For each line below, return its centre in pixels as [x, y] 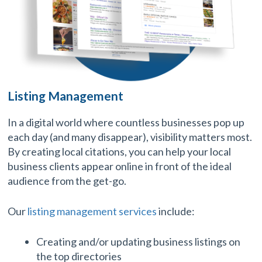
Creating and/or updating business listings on [139, 242]
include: [176, 211]
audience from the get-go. [67, 181]
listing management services [92, 211]
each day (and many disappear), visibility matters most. [130, 137]
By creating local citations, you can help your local [120, 152]
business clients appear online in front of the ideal [120, 166]
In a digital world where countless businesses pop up [126, 123]
